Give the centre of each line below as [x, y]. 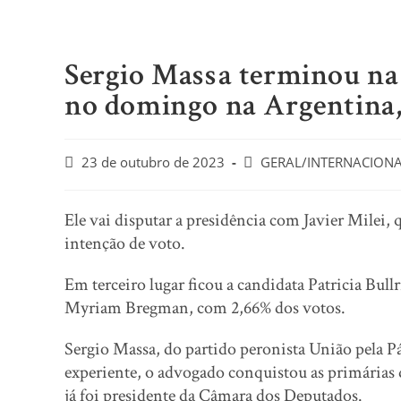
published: [96, 180]
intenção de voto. [125, 243]
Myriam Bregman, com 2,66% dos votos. [205, 308]
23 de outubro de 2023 [153, 162]
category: [270, 180]
